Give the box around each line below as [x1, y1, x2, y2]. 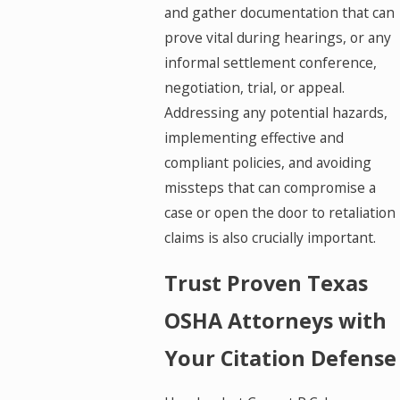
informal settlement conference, [163, 52, 377, 72]
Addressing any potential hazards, [163, 102, 387, 122]
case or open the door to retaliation [163, 202, 396, 222]
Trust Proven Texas [163, 268, 368, 297]
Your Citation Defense [163, 343, 396, 372]
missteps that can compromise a [163, 177, 376, 197]
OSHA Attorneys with [163, 305, 387, 335]
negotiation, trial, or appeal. [163, 77, 345, 97]
